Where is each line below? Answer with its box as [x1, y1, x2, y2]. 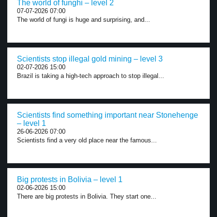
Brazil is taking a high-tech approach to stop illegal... [17, 72, 164, 79]
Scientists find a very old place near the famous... [17, 137, 157, 144]
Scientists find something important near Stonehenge [17, 111, 198, 119]
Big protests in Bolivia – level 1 [17, 175, 123, 184]
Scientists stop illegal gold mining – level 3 [17, 55, 163, 63]
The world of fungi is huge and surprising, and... [17, 16, 150, 23]
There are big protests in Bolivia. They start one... [17, 193, 156, 200]
